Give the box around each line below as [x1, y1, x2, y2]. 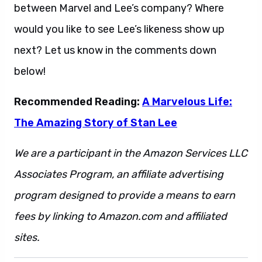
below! [14, 65, 46, 78]
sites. [14, 231, 40, 244]
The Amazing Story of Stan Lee [14, 116, 177, 129]
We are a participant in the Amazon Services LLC [14, 147, 247, 160]
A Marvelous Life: [142, 95, 232, 108]
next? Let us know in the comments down [14, 44, 216, 57]
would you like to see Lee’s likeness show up [14, 23, 225, 36]
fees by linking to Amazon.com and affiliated [14, 210, 227, 223]
